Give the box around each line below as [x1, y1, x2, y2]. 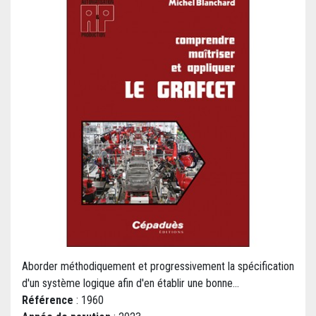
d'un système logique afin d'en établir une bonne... [22, 276, 239, 291]
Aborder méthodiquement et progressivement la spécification [22, 260, 294, 274]
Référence [22, 293, 73, 308]
